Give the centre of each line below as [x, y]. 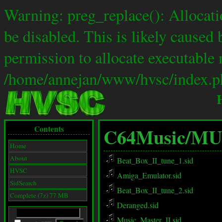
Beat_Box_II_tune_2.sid [154, 190]
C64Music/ [147, 137]
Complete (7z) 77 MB [39, 195]
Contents [49, 129]
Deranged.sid [137, 205]
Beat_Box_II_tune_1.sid [154, 160]
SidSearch [23, 183]
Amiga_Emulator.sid [148, 175]
